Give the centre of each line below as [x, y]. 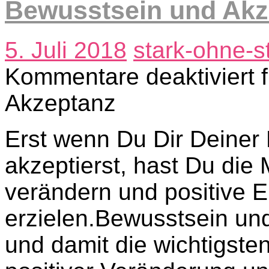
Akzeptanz [60, 103]
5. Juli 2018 [66, 50]
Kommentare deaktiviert [130, 76]
